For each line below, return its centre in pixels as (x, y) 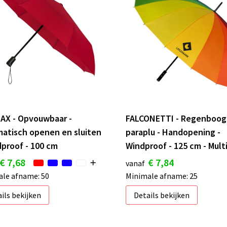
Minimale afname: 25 (162, 176)
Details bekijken (162, 195)
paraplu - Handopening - (173, 132)
